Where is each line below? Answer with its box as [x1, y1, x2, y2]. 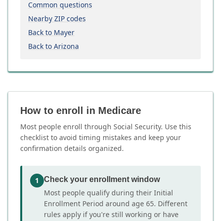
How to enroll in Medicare [20, 105, 141, 116]
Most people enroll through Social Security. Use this [20, 122, 191, 131]
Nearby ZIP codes [28, 14, 86, 23]
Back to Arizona [28, 41, 79, 51]
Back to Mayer [28, 28, 74, 37]
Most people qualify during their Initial [44, 188, 173, 197]
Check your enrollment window [44, 175, 160, 184]
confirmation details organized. [20, 144, 124, 153]
